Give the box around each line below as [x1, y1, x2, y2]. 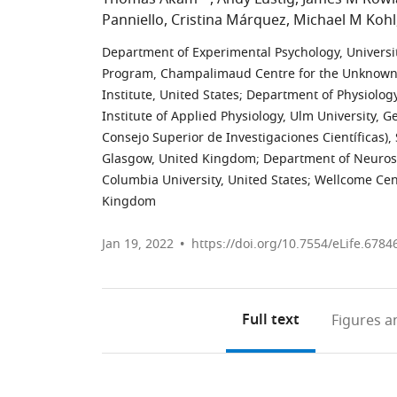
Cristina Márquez [171, 10, 286, 31]
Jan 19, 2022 [102, 235, 174, 253]
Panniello [102, 10, 164, 31]
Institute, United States [102, 86, 239, 105]
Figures [331, 310, 381, 331]
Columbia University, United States [102, 171, 307, 190]
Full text [241, 309, 300, 332]
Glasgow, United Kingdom [102, 150, 256, 168]
